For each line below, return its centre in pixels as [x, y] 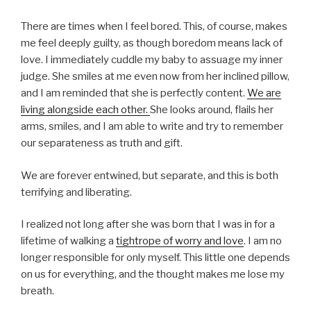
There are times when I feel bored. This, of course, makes [154, 27]
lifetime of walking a [68, 241]
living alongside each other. [85, 110]
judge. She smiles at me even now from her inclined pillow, [155, 77]
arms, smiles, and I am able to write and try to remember [152, 127]
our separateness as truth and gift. [102, 143]
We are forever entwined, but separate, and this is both [150, 175]
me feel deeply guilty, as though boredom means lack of [152, 43]
